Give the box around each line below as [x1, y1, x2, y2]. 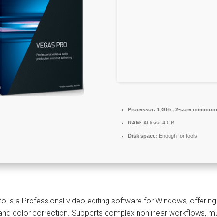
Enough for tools [157, 132, 197, 139]
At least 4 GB [142, 119, 174, 125]
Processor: [128, 106, 155, 112]
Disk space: [128, 132, 157, 139]
